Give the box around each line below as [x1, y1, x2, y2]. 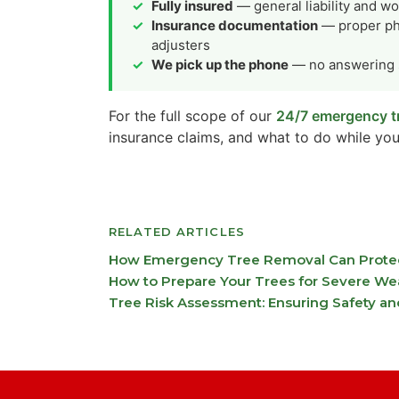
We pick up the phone [151, 55, 289, 73]
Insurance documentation [151, 16, 318, 34]
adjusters [151, 36, 210, 53]
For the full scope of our [109, 106, 276, 125]
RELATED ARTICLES [109, 224, 245, 239]
